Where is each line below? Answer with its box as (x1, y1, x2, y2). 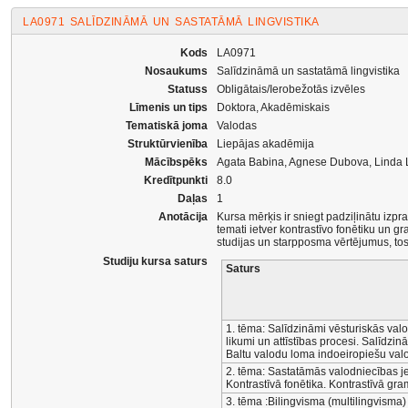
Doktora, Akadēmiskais (217, 101, 330, 114)
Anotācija (158, 210, 208, 223)
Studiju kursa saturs (103, 255, 208, 268)
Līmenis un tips (129, 101, 208, 114)
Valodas (217, 119, 257, 132)
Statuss (168, 83, 208, 96)
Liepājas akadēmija (217, 138, 314, 150)
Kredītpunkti (144, 174, 208, 187)
